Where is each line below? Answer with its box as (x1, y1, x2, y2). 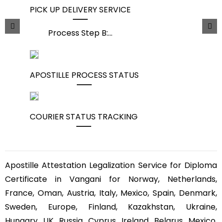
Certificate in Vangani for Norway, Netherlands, (5, 173, 217, 185)
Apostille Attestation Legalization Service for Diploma (5, 159, 217, 171)
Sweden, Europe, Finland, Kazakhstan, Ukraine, (5, 201, 217, 213)
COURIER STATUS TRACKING (30, 111, 138, 122)
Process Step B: (48, 27, 108, 39)
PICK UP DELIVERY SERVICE (30, 3, 131, 15)
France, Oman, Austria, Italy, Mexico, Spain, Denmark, (5, 187, 217, 199)
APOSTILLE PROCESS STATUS (30, 69, 139, 81)
